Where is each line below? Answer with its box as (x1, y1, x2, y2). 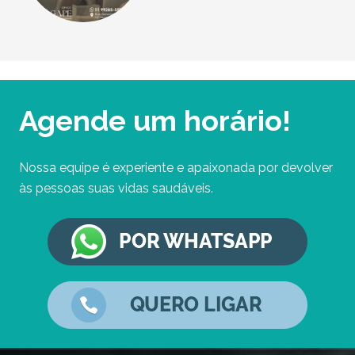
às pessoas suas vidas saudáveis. (19, 181, 213, 197)
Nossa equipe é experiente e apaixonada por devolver (19, 160, 333, 176)
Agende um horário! (19, 104, 291, 138)
